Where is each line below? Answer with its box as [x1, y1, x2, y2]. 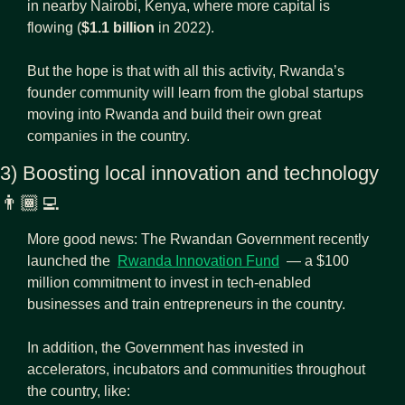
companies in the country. [27, 128, 190, 145]
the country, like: [27, 383, 130, 400]
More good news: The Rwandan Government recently [27, 231, 369, 248]
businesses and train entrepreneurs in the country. [27, 297, 345, 313]
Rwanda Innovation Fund [118, 253, 279, 269]
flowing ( [27, 20, 81, 36]
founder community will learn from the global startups [27, 85, 363, 101]
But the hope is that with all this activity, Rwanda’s [27, 63, 344, 80]
